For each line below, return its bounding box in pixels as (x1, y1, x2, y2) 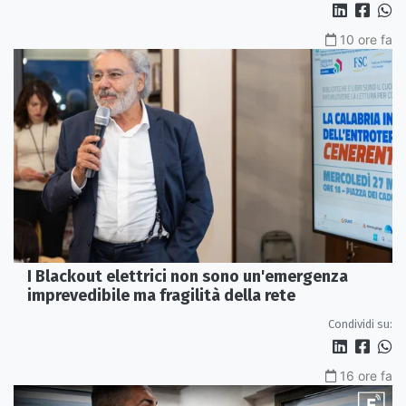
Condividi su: (328, 316, 392, 331)
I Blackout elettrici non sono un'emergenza (27, 266, 348, 286)
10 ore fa (340, 32, 392, 48)
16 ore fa (340, 367, 392, 383)
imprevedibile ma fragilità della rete (27, 285, 295, 305)
